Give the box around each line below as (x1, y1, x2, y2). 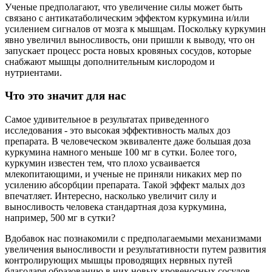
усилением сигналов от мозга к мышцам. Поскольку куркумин (5, 23, 266, 34)
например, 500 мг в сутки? (5, 212, 115, 223)
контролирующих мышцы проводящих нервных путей (5, 255, 233, 266)
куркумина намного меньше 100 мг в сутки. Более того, (5, 147, 237, 158)
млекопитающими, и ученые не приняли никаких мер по (5, 169, 242, 180)
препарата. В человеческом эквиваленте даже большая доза (5, 136, 251, 147)
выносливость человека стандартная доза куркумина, (5, 202, 226, 212)
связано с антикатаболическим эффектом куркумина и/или (5, 12, 250, 23)
